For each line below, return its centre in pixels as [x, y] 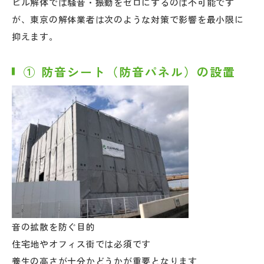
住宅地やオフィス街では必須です [81, 243]
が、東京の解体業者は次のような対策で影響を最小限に [128, 19]
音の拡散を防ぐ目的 [53, 226]
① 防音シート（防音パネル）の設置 [129, 71]
